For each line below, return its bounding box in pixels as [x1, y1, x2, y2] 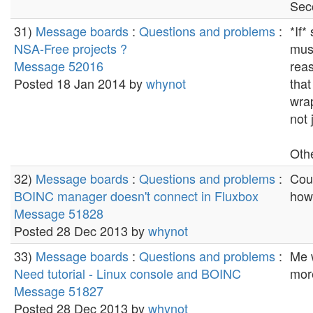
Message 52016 [14, 57, 103, 75]
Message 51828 [14, 204, 103, 222]
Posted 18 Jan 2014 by [14, 74, 146, 92]
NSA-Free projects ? [14, 39, 127, 57]
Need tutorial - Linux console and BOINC [14, 264, 241, 282]
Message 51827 [14, 282, 103, 300]
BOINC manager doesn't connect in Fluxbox [14, 187, 259, 205]
